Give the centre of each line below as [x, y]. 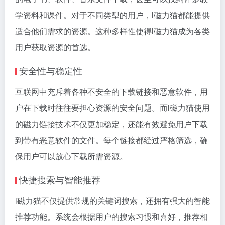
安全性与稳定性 [51, 70]
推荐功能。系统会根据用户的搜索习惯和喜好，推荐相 [111, 216]
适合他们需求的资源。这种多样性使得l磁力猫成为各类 [113, 31]
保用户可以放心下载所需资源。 [71, 156]
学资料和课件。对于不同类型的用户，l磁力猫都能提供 [113, 15]
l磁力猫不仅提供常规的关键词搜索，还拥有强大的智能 [113, 200]
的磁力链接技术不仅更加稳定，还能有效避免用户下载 [111, 124]
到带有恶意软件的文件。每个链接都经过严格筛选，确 [111, 140]
